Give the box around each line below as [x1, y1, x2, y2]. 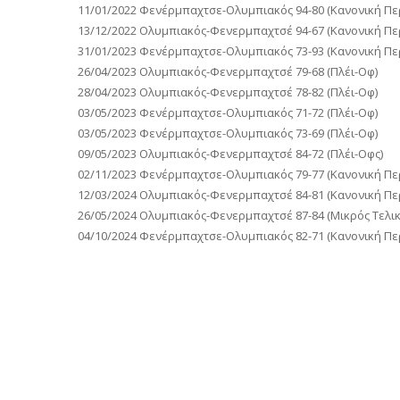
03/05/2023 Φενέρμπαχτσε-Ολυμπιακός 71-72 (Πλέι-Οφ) [78, 104, 378, 121]
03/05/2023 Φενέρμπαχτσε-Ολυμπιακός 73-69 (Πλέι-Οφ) [78, 124, 378, 141]
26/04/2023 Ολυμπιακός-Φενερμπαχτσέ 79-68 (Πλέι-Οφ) [78, 62, 378, 79]
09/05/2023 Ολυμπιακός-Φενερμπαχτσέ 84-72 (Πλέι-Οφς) [78, 145, 383, 162]
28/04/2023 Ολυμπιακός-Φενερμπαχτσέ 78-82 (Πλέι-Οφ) [78, 83, 378, 100]
